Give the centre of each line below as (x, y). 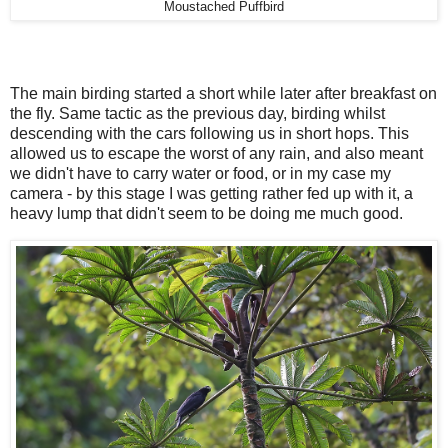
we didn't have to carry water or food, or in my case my (200, 174)
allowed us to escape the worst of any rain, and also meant (216, 154)
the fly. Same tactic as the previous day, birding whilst (197, 114)
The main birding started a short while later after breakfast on (223, 94)
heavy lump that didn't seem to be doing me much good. (208, 214)
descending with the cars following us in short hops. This (209, 134)
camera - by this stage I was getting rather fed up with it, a (211, 194)
